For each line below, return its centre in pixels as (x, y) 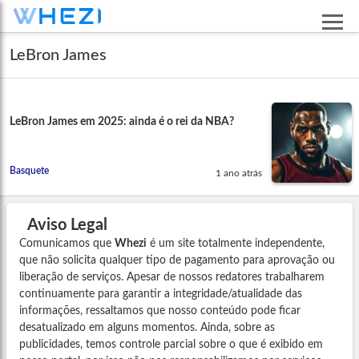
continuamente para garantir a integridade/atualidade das (161, 294)
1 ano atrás (239, 173)
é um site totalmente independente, (236, 243)
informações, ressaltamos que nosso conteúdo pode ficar (160, 311)
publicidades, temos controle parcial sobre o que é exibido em (171, 344)
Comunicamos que (67, 243)
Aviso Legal (67, 225)
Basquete (29, 170)
